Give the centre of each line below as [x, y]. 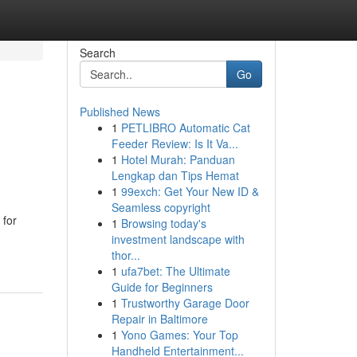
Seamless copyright [161, 207]
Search [97, 53]
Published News [120, 112]
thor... [126, 255]
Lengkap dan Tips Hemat [175, 175]
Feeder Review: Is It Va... [175, 143]
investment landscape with [178, 239]
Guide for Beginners [162, 287]
